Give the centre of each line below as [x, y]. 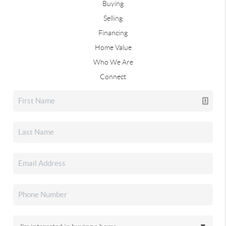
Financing [113, 33]
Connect [113, 76]
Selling [113, 18]
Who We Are [113, 62]
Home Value [113, 47]
